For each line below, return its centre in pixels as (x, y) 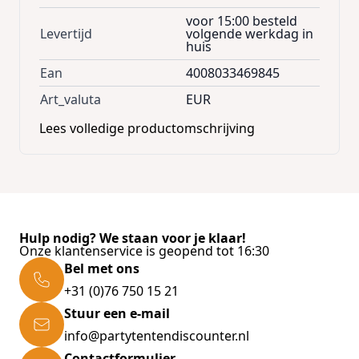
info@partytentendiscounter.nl (157, 335)
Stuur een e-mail (117, 313)
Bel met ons (102, 268)
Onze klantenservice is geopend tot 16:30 (144, 250)
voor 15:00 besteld (242, 20)
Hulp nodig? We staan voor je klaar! (133, 238)
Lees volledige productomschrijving (147, 128)
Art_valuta (71, 99)
